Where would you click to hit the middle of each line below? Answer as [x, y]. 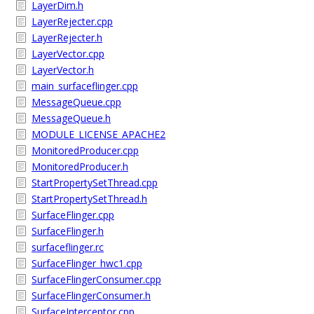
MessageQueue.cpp [76, 102]
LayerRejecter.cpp [72, 21]
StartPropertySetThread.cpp [95, 183]
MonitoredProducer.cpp [85, 150]
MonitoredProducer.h [80, 166]
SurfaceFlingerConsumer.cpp [96, 279]
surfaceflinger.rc [68, 247]
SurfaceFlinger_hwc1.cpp [87, 263]
